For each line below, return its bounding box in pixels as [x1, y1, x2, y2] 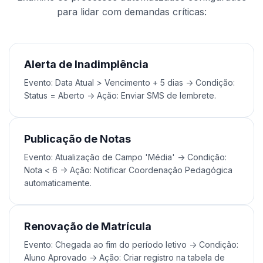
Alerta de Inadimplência [24, 58, 149, 70]
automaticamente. [24, 178, 92, 188]
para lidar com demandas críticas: [56, 6, 207, 18]
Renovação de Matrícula [24, 220, 151, 232]
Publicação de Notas [24, 133, 131, 145]
